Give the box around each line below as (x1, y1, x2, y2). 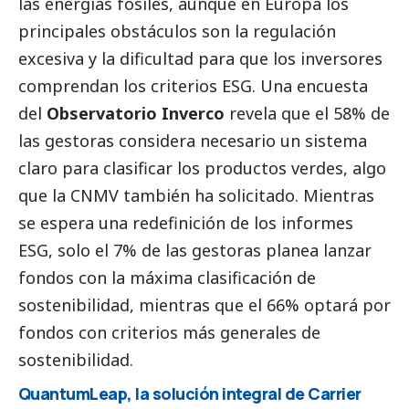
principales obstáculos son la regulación (18, 20, 336, 43)
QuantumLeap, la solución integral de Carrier (18, 383, 362, 405)
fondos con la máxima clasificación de (18, 267, 316, 289)
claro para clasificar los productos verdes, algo (18, 157, 386, 180)
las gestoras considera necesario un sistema (18, 130, 367, 152)
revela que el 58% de (225, 102, 390, 125)
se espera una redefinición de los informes (18, 212, 353, 235)
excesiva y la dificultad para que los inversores (18, 47, 383, 70)
